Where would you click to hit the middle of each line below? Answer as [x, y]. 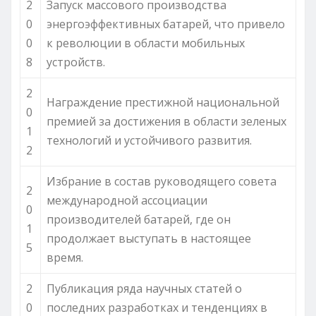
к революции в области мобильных [146, 43]
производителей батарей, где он [139, 219]
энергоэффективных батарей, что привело [166, 24]
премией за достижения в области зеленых [166, 121]
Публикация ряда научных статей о [144, 288]
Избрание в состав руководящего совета [162, 181]
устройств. [76, 62]
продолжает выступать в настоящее [149, 238]
